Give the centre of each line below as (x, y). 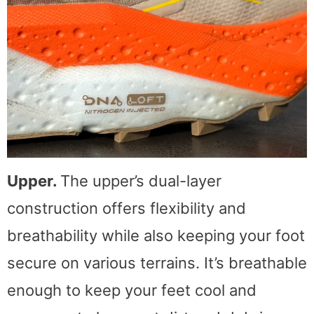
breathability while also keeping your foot (156, 235)
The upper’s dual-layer (141, 180)
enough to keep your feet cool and (132, 290)
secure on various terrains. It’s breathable (157, 262)
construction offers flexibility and (127, 208)
